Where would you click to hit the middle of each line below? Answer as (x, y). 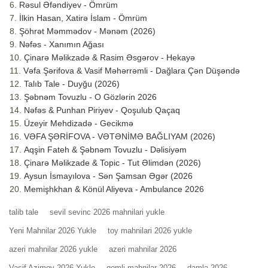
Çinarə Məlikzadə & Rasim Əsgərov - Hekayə (109, 58)
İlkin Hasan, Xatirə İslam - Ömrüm (83, 18)
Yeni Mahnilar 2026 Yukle (53, 231)
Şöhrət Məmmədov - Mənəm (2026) (87, 31)
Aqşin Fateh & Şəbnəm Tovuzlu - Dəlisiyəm (105, 150)
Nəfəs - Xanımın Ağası (62, 45)
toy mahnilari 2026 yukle (150, 231)
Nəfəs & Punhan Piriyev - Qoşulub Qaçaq (102, 110)
